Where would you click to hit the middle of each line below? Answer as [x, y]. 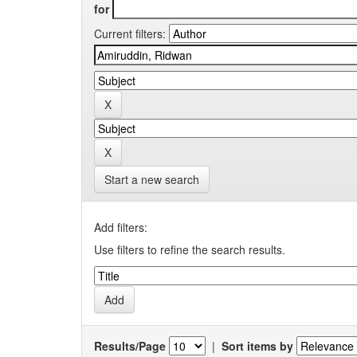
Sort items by [257, 345]
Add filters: [121, 227]
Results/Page [130, 345]
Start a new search [152, 179]
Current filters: [130, 33]
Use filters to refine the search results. [190, 249]
